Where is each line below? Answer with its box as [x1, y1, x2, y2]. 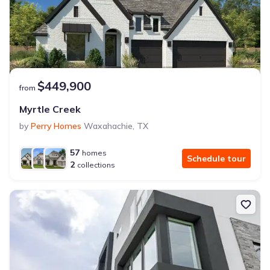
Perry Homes [31, 121, 81, 131]
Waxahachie [84, 121, 133, 131]
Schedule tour [187, 153, 246, 164]
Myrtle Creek [19, 103, 81, 115]
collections [77, 160, 115, 169]
